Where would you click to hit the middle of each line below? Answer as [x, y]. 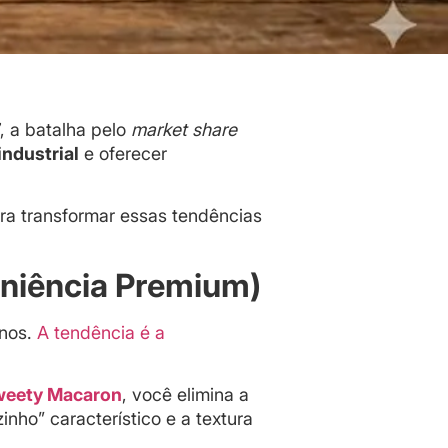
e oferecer [123, 153]
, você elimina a [185, 395]
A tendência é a [101, 332]
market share [184, 129]
